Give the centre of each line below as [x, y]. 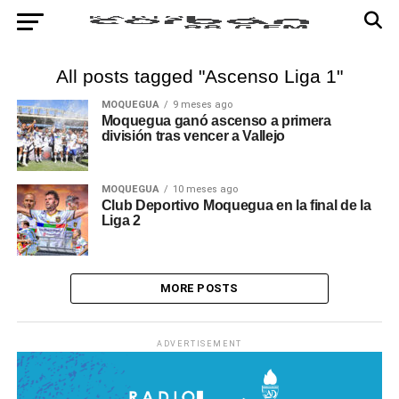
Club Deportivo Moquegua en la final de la [236, 205]
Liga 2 [121, 220]
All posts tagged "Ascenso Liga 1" [199, 76]
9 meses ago [202, 105]
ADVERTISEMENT [199, 344]
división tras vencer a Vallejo [193, 136]
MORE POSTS [199, 288]
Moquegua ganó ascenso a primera [216, 121]
